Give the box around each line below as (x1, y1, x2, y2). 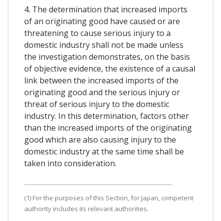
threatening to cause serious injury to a (24, 28, 171, 39)
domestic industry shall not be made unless (24, 39, 184, 51)
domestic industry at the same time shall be (24, 146, 184, 157)
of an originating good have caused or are (24, 16, 180, 27)
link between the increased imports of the (24, 75, 179, 86)
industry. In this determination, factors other (24, 110, 189, 122)
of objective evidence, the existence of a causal (24, 63, 195, 74)
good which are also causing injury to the (24, 134, 176, 146)
